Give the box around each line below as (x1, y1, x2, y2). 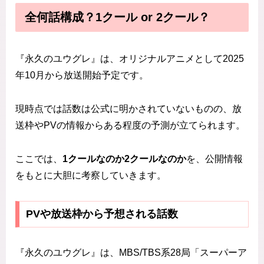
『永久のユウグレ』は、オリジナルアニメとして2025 (15, 54, 244, 64)
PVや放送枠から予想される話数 (25, 208, 178, 220)
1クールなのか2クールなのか (62, 153, 186, 164)
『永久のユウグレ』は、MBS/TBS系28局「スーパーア (15, 247, 247, 258)
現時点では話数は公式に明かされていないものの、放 (15, 104, 242, 114)
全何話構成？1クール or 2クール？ (25, 10, 210, 24)
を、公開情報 (186, 153, 243, 164)
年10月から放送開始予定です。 (15, 70, 148, 81)
